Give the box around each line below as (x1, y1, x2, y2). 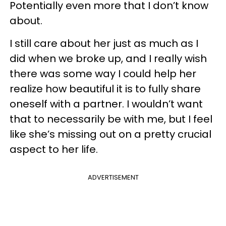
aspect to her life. (10, 142, 98, 156)
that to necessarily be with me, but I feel (10, 112, 212, 126)
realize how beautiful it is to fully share (10, 82, 201, 96)
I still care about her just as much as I (10, 36, 198, 50)
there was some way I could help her (10, 67, 196, 81)
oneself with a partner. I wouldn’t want (10, 97, 203, 111)
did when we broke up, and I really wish (10, 51, 207, 66)
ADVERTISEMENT (87, 173, 139, 182)
